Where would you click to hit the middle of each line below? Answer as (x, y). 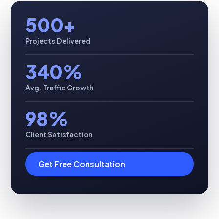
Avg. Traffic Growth (59, 88)
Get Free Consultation (82, 164)
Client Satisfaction (59, 135)
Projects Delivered (58, 41)
